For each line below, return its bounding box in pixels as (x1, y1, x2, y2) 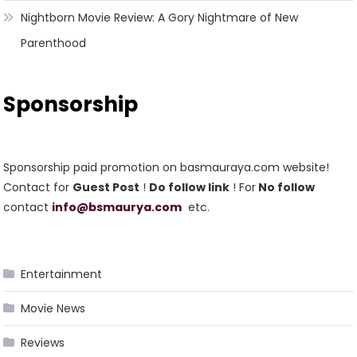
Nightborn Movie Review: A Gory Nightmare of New (21, 9, 299, 25)
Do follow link (149, 178, 230, 195)
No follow (256, 178, 316, 195)
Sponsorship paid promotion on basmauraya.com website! (3, 159, 330, 175)
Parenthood (21, 34, 87, 51)
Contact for (3, 178, 73, 195)
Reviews (21, 334, 65, 351)
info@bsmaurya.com (52, 198, 182, 215)
